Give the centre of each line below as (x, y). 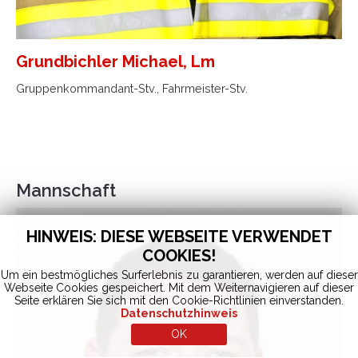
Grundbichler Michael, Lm (115, 61)
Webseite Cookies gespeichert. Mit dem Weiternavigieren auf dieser (179, 288)
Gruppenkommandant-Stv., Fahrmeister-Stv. (132, 88)
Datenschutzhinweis (179, 313)
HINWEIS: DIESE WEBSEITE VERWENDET (179, 237)
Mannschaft (66, 190)
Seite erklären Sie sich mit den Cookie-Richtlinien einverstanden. (179, 300)
